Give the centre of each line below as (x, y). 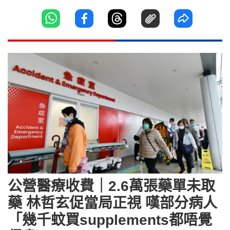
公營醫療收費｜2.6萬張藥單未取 (111, 186)
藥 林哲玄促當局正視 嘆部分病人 (112, 203)
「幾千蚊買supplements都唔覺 (110, 220)
